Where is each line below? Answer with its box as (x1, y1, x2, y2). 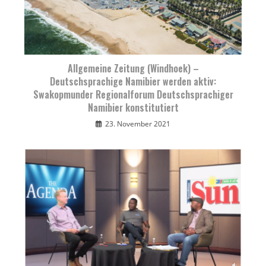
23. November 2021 (105, 119, 170, 129)
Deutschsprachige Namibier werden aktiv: (50, 74, 216, 89)
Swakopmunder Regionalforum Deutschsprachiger (33, 87, 233, 102)
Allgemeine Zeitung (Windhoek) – (67, 61, 199, 76)
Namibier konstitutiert (87, 100, 179, 115)
